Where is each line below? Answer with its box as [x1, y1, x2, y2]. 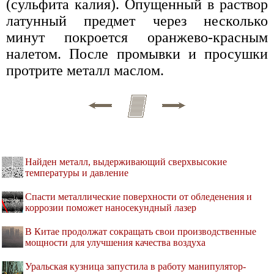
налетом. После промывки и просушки [6, 45, 268, 62]
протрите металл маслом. [6, 62, 164, 78]
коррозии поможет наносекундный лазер [25, 202, 196, 213]
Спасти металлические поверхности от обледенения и [25, 191, 252, 202]
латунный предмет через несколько [6, 12, 268, 29]
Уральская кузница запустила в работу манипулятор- [25, 261, 246, 272]
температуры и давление [25, 167, 128, 178]
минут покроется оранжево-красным [6, 29, 268, 45]
